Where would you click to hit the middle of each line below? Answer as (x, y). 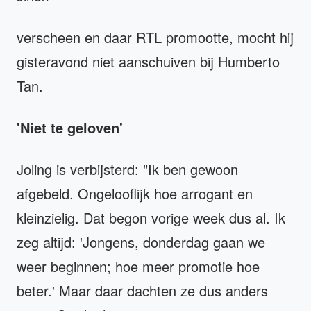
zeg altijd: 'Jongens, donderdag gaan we (141, 242)
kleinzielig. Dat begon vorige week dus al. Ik (151, 217)
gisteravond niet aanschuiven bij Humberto (148, 61)
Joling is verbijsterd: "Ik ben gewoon (127, 169)
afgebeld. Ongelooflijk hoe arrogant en (135, 193)
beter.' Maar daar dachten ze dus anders (142, 290)
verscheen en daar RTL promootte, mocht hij (155, 37)
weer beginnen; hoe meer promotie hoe (138, 266)
